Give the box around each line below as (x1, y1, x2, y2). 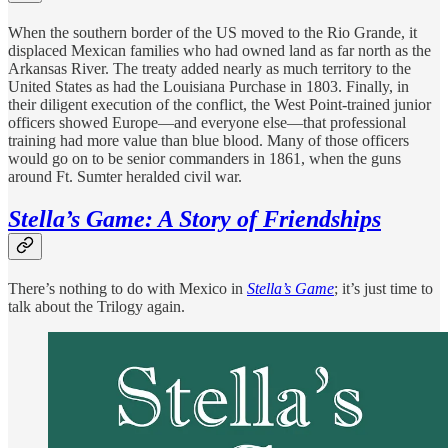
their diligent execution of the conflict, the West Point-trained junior (8, 96, 431, 114)
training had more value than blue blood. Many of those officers (8, 132, 409, 150)
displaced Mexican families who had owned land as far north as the (8, 42, 431, 60)
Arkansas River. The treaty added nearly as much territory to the (8, 60, 411, 78)
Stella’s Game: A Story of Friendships (8, 206, 381, 233)
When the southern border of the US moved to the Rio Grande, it (8, 24, 417, 42)
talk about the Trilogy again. (8, 298, 185, 316)
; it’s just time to (334, 280, 433, 298)
